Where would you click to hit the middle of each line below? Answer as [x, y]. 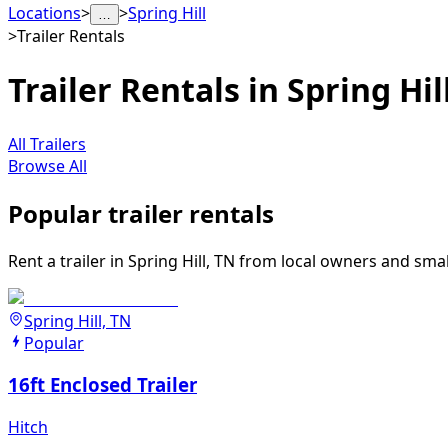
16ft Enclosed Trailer [102, 385]
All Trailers [47, 143]
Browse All [47, 165]
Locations [44, 13]
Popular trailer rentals [141, 213]
